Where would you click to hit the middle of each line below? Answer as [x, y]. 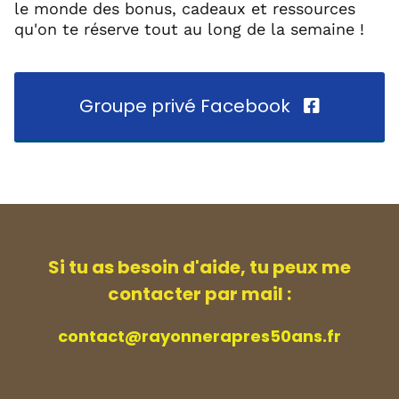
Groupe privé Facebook [185, 106]
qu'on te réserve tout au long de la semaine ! [189, 28]
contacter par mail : [199, 293]
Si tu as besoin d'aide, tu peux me [199, 267]
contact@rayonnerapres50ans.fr [199, 336]
